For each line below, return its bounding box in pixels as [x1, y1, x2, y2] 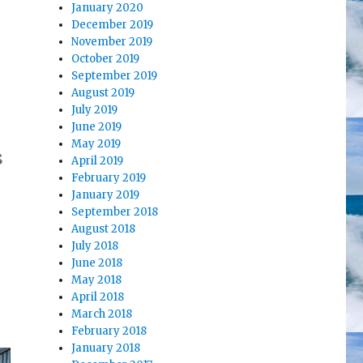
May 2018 [71, 273, 122, 288]
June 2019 [71, 120, 122, 135]
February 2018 [71, 324, 147, 339]
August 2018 [71, 222, 136, 237]
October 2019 [71, 52, 140, 66]
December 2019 [71, 18, 154, 32]
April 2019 [71, 154, 124, 169]
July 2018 [71, 239, 119, 254]
